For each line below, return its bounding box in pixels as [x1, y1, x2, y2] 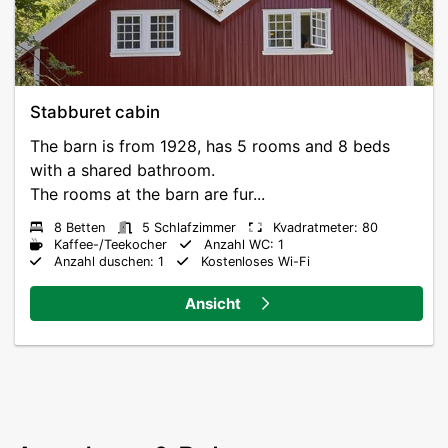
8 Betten [54, 220, 105, 236]
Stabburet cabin [30, 102, 160, 123]
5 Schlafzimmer [142, 220, 236, 236]
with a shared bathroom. [30, 160, 215, 181]
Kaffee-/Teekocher [54, 237, 167, 253]
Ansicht [184, 294, 244, 314]
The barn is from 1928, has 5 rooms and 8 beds [30, 136, 390, 157]
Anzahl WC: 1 [204, 237, 284, 253]
